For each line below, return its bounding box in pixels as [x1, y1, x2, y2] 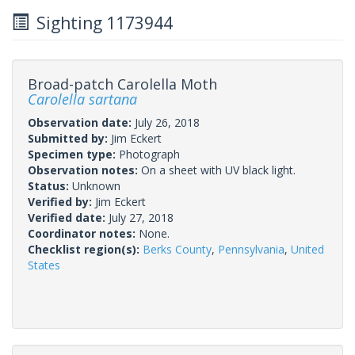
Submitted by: [28, 130, 111, 146]
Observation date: [28, 114, 135, 130]
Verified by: [28, 193, 95, 209]
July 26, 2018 [135, 114, 200, 130]
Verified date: [28, 209, 109, 225]
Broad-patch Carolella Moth [28, 74, 217, 94]
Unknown [72, 177, 120, 193]
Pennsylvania [218, 241, 284, 257]
